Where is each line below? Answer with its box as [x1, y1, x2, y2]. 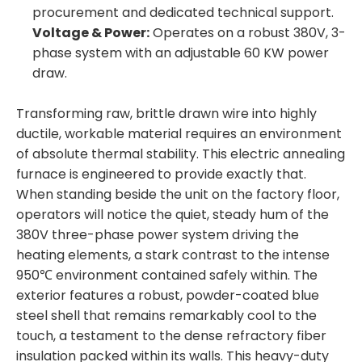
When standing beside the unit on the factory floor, [16, 185, 339, 204]
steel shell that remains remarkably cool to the [16, 306, 317, 325]
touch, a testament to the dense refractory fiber [16, 326, 326, 345]
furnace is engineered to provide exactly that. [16, 165, 306, 183]
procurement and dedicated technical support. [32, 3, 334, 22]
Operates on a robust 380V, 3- [149, 23, 346, 42]
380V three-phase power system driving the [16, 225, 299, 244]
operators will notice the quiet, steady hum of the [16, 205, 329, 224]
